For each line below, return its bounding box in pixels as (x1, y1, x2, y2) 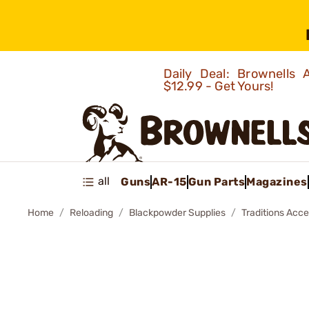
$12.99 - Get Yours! (163, 79, 277, 94)
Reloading (70, 207, 113, 219)
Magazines (246, 175, 308, 188)
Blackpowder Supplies (129, 207, 226, 219)
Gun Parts (188, 175, 245, 188)
